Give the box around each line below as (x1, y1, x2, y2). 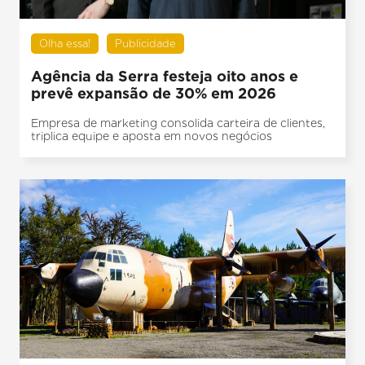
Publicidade (115, 37, 177, 51)
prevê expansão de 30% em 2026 (31, 85, 277, 103)
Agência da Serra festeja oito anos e (31, 68, 299, 86)
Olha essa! (39, 37, 91, 51)
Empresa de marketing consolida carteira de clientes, (31, 117, 326, 130)
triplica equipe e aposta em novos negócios (31, 130, 273, 143)
